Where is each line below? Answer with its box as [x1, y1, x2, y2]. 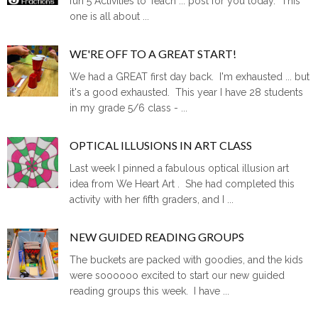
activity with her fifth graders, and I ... [70, 194, 234, 206]
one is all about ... [70, 10, 150, 22]
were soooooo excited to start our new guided [70, 270, 285, 282]
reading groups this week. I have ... [70, 285, 230, 297]
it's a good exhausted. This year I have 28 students [70, 87, 304, 99]
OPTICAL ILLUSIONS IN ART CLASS [70, 138, 253, 153]
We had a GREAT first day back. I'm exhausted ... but [70, 71, 310, 83]
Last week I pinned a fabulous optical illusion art [70, 163, 290, 175]
